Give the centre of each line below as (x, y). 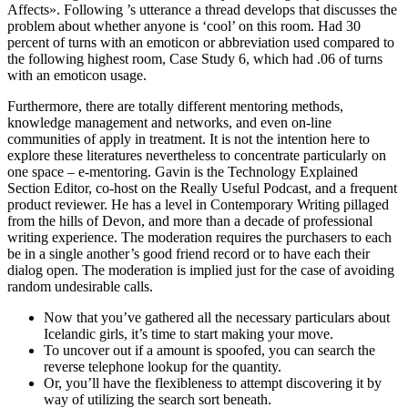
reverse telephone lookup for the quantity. (163, 366)
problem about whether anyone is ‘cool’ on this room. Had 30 (184, 25)
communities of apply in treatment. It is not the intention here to (189, 138)
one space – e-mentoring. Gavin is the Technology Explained (183, 171)
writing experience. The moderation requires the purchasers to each (199, 237)
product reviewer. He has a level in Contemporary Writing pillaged (198, 204)
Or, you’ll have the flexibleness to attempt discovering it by (213, 382)
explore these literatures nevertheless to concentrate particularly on (197, 155)
